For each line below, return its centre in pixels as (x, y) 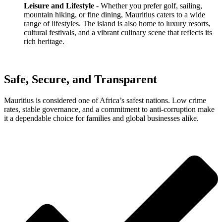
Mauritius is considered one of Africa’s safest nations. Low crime (105, 100)
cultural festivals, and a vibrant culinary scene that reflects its (118, 32)
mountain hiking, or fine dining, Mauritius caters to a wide (114, 14)
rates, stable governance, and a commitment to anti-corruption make (109, 109)
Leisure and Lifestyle (60, 5)
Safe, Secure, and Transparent (81, 79)
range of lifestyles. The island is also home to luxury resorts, (117, 23)
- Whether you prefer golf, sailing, (149, 5)
